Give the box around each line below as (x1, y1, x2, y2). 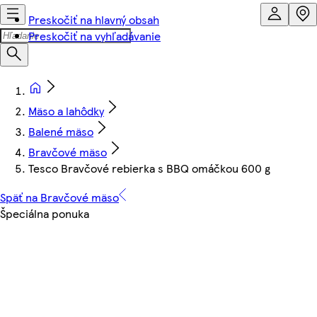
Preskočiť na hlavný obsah (28, 11, 159, 28)
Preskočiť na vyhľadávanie (28, 28, 161, 44)
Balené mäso (28, 123, 93, 139)
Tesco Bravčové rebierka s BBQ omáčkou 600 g (28, 160, 270, 176)
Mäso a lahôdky (28, 103, 104, 119)
